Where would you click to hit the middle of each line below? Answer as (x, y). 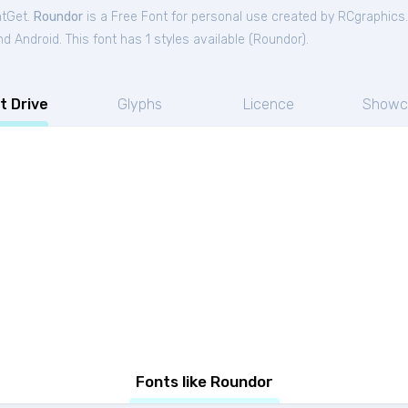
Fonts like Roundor (204, 382)
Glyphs (139, 104)
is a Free (112, 17)
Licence (268, 104)
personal (217, 17)
